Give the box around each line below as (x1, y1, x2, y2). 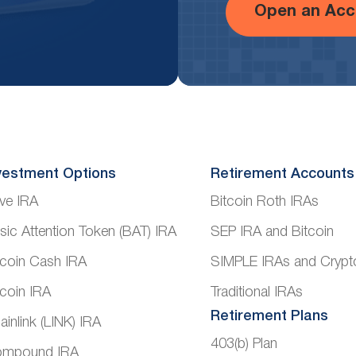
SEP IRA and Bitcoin (210, 225, 334, 238)
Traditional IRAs (210, 285, 303, 299)
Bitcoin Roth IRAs (210, 195, 319, 208)
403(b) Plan (210, 338, 277, 351)
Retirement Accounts (210, 167, 354, 180)
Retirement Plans (210, 309, 328, 323)
